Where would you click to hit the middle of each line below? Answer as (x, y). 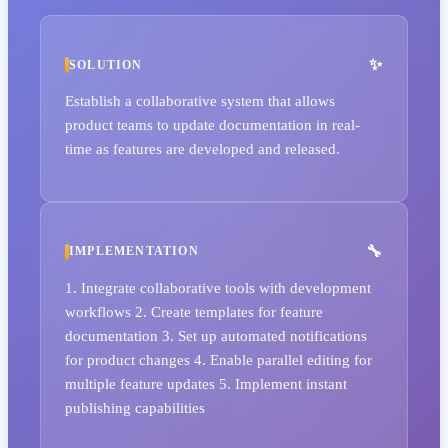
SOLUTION (106, 64)
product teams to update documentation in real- (212, 125)
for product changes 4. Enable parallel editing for (218, 359)
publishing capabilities (135, 407)
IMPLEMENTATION (134, 251)
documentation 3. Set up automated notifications (216, 335)
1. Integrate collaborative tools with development (218, 287)
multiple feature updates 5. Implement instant (206, 383)
